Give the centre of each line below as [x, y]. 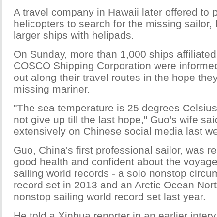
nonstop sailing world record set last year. [110, 196]
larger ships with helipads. [74, 35]
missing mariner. [52, 89]
